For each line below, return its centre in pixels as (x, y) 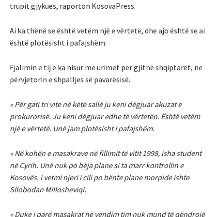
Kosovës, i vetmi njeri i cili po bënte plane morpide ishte (100, 178)
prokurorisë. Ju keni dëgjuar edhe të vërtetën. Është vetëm (105, 116)
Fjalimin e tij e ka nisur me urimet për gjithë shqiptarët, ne (106, 68)
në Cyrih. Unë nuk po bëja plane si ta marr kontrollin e (97, 165)
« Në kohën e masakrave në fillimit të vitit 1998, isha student (106, 153)
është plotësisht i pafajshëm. (58, 43)
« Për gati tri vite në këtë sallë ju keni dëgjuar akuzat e (96, 104)
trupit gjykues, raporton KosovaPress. (73, 6)
